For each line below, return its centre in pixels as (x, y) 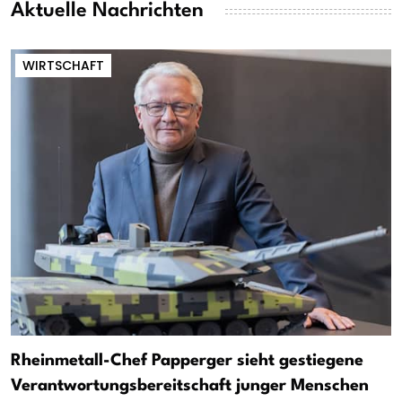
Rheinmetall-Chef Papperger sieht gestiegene (187, 361)
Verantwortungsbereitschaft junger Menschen (190, 386)
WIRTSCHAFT (63, 66)
